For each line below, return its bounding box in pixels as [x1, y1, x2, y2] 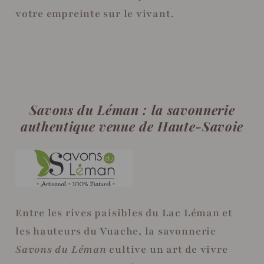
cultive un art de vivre [106, 243, 228, 257]
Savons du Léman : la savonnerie [29, 100, 235, 118]
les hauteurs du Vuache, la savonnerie [15, 225, 216, 239]
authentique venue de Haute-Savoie [21, 117, 243, 135]
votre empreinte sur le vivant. [15, 7, 174, 21]
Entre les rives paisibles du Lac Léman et [15, 206, 233, 220]
